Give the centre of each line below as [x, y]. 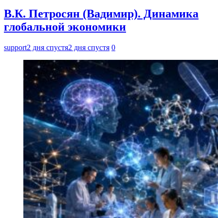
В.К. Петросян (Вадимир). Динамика [101, 14]
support [15, 48]
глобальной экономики [65, 27]
